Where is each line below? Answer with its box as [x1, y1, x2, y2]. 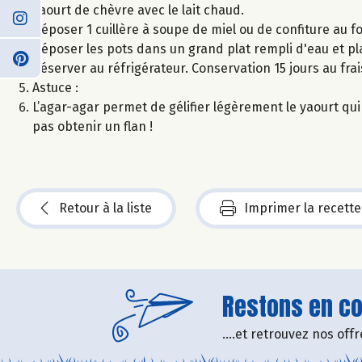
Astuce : [32, 79, 82, 95]
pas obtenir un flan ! [32, 118, 153, 134]
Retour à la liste [59, 200, 152, 216]
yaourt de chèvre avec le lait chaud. [32, 2, 244, 18]
